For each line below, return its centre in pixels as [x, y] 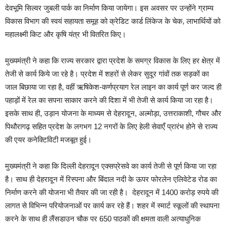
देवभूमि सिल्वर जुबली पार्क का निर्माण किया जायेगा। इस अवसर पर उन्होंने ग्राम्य [109, 8]
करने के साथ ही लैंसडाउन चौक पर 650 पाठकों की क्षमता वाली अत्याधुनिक [103, 218]
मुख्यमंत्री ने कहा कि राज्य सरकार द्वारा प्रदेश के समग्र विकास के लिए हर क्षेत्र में [112, 60]
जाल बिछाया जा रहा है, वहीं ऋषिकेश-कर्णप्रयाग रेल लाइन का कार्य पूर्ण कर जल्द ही [113, 87]
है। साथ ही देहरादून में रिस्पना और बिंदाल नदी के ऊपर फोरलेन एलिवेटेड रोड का [111, 179]
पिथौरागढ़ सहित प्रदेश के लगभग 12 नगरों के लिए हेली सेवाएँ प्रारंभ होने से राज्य [111, 126]
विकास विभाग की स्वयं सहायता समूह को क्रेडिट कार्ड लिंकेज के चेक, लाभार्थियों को [113, 21]
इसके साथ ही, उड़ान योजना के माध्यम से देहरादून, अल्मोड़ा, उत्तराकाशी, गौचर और [113, 113]
